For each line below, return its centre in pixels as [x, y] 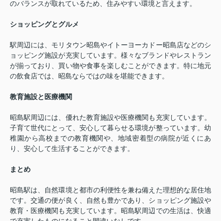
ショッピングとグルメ [44, 24]
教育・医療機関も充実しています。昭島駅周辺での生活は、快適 [110, 211]
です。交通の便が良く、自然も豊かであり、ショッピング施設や [110, 201]
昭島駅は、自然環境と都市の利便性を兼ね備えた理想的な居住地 [110, 190]
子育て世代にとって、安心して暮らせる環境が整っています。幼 [110, 128]
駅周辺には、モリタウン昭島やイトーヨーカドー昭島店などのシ [110, 45]
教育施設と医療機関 [41, 97]
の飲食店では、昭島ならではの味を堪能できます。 [89, 76]
